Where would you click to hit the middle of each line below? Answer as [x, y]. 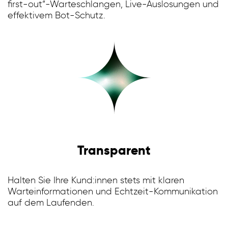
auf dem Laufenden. [51, 202]
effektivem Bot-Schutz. [56, 15]
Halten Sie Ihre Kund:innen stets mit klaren [96, 180]
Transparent [114, 150]
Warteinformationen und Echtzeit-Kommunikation [113, 191]
